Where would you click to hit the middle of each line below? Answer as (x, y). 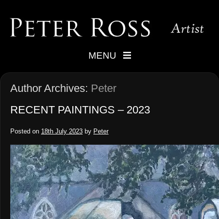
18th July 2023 (62, 131)
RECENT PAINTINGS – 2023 (80, 110)
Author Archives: (51, 88)
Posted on (25, 131)
